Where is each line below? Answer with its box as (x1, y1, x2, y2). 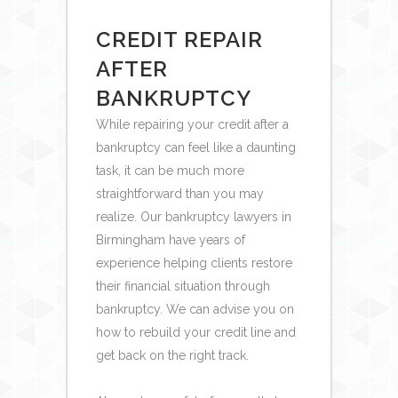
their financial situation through (95, 278, 270, 293)
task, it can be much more (95, 163, 244, 178)
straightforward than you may (95, 186, 264, 201)
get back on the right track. (95, 347, 249, 362)
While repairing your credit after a (95, 116, 289, 131)
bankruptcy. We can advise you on (95, 301, 294, 316)
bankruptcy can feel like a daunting (95, 139, 296, 155)
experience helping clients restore (95, 255, 292, 270)
